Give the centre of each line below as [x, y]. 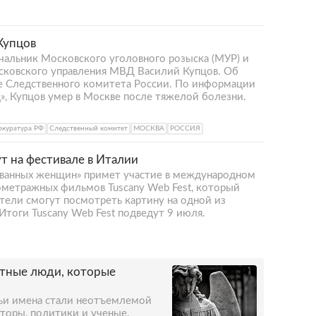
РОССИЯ [185, 128]
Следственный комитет [89, 128]
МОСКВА [149, 128]
